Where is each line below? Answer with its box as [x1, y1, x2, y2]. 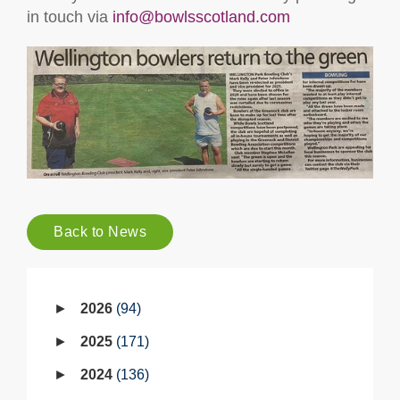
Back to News [54, 224, 146, 240]
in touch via [27, 8, 112, 26]
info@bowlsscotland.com [112, 8, 290, 26]
